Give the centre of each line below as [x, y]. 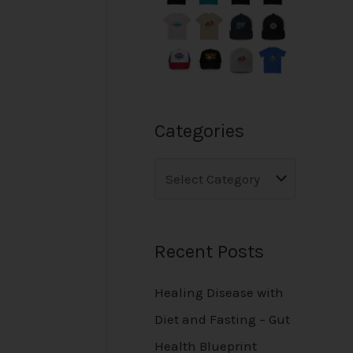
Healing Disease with [219, 292]
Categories [199, 130]
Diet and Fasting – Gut [222, 319]
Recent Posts [209, 251]
